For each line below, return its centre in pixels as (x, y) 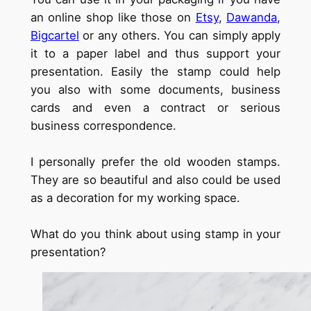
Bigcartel (54, 35)
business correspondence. (105, 125)
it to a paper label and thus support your (155, 53)
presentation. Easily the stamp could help (155, 71)
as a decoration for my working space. (137, 197)
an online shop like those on (113, 17)
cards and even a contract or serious (155, 107)
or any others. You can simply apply (180, 35)
